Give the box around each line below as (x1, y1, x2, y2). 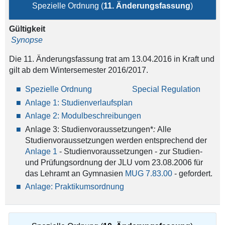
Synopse (11, 36, 43, 45)
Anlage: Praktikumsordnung (25, 182, 124, 191)
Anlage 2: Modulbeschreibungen (25, 111, 141, 121)
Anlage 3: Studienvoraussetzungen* (25, 125, 153, 134)
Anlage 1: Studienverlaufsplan (25, 98, 133, 107)
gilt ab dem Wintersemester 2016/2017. (9, 66, 148, 75)
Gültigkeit (9, 25, 186, 34)
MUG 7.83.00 (125, 169, 172, 178)
